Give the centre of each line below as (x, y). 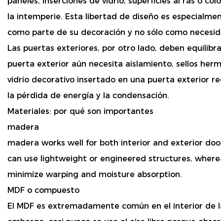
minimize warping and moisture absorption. (95, 175)
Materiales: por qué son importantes (80, 111)
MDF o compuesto (43, 190)
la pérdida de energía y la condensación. (88, 96)
